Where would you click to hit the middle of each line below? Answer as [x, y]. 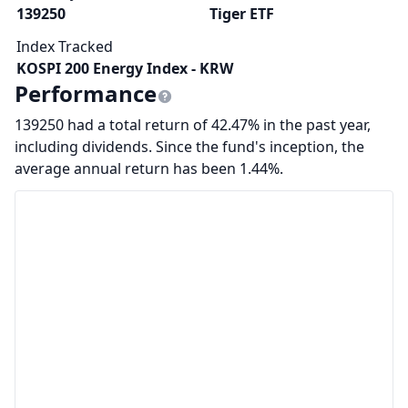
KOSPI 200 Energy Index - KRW [125, 68]
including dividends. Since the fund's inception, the [189, 147]
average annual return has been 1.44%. [149, 168]
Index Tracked [65, 46]
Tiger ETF [242, 14]
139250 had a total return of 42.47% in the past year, [193, 125]
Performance [86, 93]
